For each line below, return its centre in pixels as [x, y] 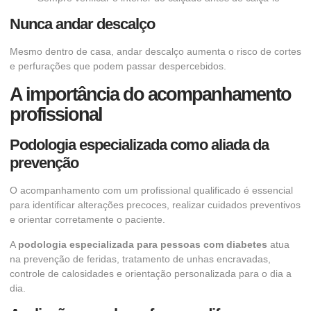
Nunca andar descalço [82, 24]
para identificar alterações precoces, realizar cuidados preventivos [155, 205]
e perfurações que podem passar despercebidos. [118, 66]
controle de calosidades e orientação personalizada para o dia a [151, 273]
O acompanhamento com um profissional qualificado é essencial [151, 191]
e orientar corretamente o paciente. [87, 220]
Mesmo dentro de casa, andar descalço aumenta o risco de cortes [155, 52]
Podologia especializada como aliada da [139, 145]
